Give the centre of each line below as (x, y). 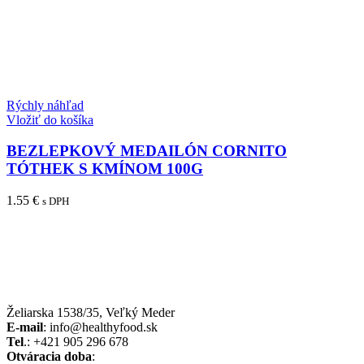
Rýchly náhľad (45, 105)
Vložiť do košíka (50, 119)
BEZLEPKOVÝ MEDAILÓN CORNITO (147, 151)
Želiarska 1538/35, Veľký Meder (91, 313)
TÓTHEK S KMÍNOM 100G (105, 169)
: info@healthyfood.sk (100, 327)
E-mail (25, 327)
